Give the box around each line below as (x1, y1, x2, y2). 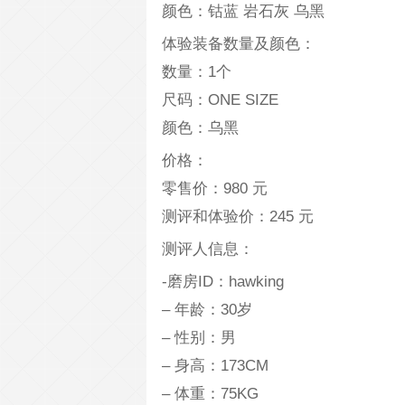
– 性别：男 (162, 328, 236, 347)
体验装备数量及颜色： (162, 34, 316, 53)
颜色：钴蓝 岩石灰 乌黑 (162, 2, 325, 21)
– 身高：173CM (162, 356, 268, 375)
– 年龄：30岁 (162, 300, 252, 319)
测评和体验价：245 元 (162, 207, 314, 226)
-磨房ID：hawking (162, 272, 284, 291)
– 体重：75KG (162, 384, 259, 403)
